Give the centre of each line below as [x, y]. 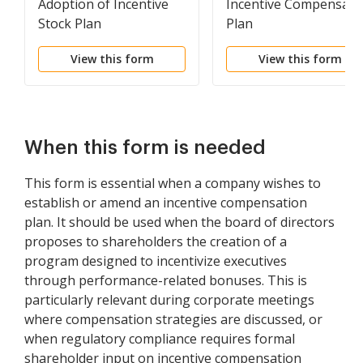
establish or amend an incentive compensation [166, 203]
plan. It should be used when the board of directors [179, 222]
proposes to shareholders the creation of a [156, 241]
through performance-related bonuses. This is [166, 280]
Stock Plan [70, 23]
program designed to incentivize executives [156, 261]
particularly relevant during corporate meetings [169, 300]
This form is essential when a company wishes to [173, 183]
